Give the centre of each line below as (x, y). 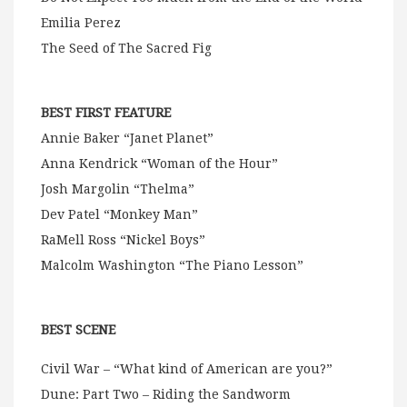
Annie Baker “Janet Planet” (127, 138)
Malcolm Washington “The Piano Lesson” (172, 265)
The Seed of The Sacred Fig (126, 48)
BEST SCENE (78, 329)
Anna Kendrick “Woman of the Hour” (159, 163)
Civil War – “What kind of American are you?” (187, 368)
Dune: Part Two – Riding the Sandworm (166, 394)
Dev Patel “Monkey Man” (119, 214)
